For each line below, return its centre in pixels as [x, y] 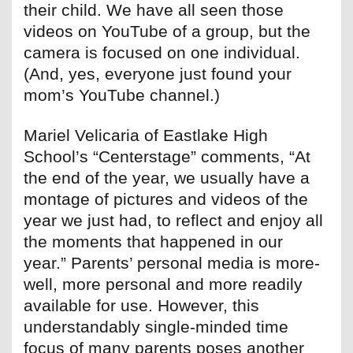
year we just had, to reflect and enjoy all [173, 221]
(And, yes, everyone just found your [158, 74]
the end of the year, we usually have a [167, 178]
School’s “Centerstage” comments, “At [167, 157]
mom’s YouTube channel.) [122, 95]
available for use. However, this [141, 306]
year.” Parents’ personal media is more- [172, 263]
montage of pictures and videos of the [166, 199]
